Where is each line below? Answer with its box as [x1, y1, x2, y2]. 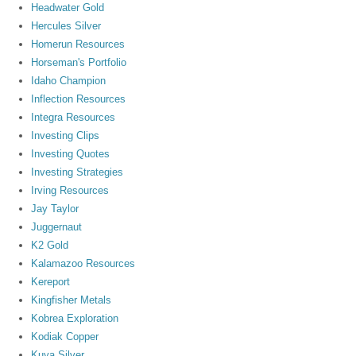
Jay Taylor [31, 202, 79, 215]
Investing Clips [31, 129, 100, 141]
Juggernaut [31, 220, 83, 233]
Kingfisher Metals [31, 293, 112, 306]
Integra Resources [31, 110, 116, 123]
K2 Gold [31, 238, 69, 251]
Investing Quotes [31, 147, 110, 160]
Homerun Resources [31, 37, 126, 50]
